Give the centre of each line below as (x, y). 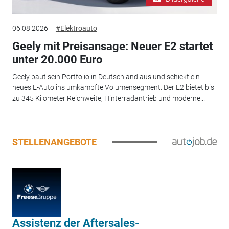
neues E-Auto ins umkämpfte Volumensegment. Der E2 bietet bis (113, 88)
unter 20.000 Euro (57, 59)
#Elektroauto (76, 28)
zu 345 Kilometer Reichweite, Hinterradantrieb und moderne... (108, 98)
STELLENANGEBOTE (54, 142)
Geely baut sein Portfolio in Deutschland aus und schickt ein (106, 77)
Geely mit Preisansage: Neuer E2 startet (112, 46)
